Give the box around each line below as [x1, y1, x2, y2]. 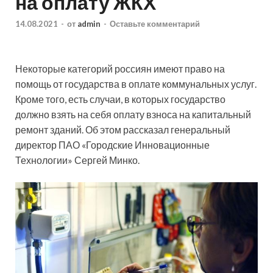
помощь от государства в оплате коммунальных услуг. [15, 78, 257, 90]
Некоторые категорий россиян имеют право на [15, 63, 225, 75]
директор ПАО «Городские [15, 139, 135, 151]
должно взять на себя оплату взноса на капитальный [15, 108, 251, 121]
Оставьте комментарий [110, 19, 200, 29]
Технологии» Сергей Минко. [15, 154, 140, 166]
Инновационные [135, 139, 210, 151]
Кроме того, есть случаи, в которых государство [15, 93, 225, 105]
